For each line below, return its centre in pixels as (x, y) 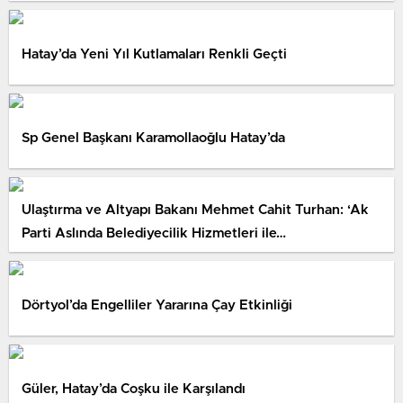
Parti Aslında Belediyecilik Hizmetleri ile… (154, 233)
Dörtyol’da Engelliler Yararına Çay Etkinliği (157, 305)
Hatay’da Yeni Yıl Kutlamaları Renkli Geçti (154, 54)
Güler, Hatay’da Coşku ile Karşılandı (134, 389)
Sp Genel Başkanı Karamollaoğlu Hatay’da (153, 138)
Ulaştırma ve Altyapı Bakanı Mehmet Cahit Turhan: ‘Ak (195, 210)
